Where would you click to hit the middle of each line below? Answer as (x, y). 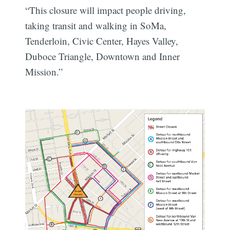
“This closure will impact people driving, (106, 10)
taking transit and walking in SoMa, (96, 26)
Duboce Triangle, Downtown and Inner (103, 56)
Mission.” (44, 72)
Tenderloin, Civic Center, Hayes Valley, (102, 41)
